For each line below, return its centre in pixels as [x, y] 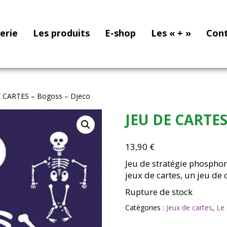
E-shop [120, 33]
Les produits [61, 33]
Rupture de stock [159, 192]
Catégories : [145, 207]
